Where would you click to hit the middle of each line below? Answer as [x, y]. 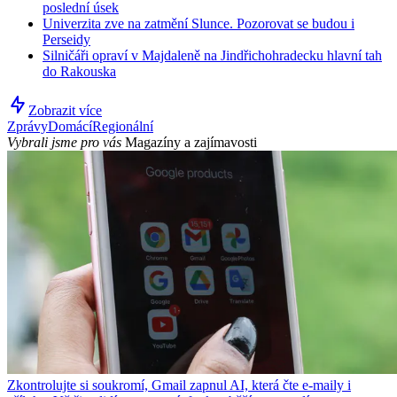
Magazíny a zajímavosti [191, 143]
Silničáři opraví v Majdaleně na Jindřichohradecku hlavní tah [212, 56]
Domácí [70, 127]
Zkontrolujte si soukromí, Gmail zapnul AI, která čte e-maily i [179, 385]
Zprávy [27, 127]
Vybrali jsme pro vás [64, 143]
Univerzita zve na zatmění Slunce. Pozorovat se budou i [198, 24]
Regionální [123, 127]
